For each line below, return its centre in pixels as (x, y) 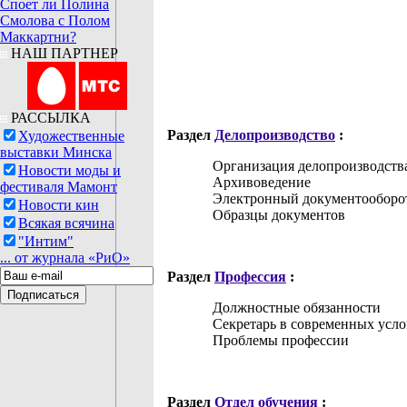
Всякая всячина (66, 223)
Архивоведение (260, 182)
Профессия (250, 277)
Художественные (71, 136)
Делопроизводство (275, 135)
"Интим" (46, 241)
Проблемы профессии (279, 340)
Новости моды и (69, 170)
